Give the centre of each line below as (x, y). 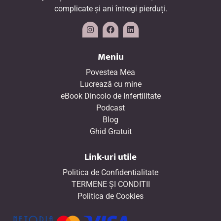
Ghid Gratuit (110, 132)
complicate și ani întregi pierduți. (110, 9)
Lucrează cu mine (110, 84)
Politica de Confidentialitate (110, 173)
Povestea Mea (110, 73)
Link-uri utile (110, 157)
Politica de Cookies (110, 196)
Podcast (110, 108)
